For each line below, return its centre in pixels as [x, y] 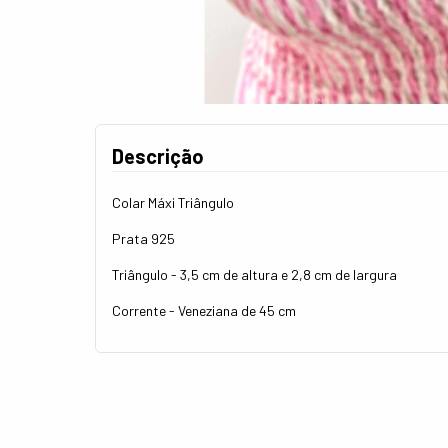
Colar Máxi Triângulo [173, 203]
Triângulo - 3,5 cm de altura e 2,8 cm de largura [254, 275]
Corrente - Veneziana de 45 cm [204, 311]
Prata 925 [143, 239]
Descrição [158, 156]
